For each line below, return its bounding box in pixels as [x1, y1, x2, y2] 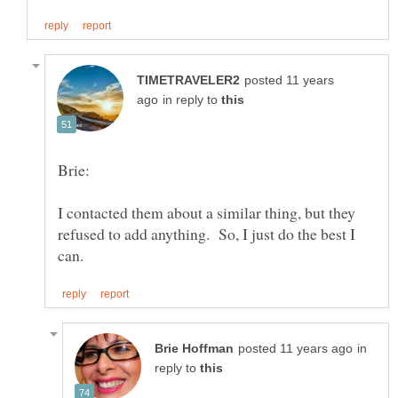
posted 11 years [244, 73, 334, 87]
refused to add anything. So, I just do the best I [58, 222, 355, 244]
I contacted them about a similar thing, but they [58, 201, 355, 223]
